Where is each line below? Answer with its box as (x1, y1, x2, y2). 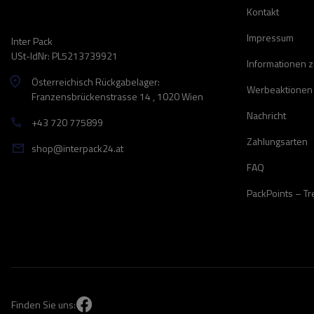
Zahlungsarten (247, 134, 308, 149)
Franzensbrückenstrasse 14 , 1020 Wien (32, 89, 203, 104)
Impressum (247, 30, 294, 45)
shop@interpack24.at (32, 141, 123, 156)
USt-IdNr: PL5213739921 (11, 48, 118, 63)
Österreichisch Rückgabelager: (32, 74, 160, 89)
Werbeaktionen (247, 82, 313, 97)
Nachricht (247, 108, 286, 123)
